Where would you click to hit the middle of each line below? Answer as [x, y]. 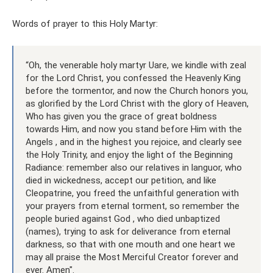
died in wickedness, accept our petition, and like [121, 180]
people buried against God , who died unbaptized [123, 219]
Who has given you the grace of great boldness [121, 116]
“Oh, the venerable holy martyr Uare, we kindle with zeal [136, 65]
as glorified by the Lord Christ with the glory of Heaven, [137, 104]
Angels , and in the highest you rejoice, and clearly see [134, 142]
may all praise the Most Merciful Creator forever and [132, 257]
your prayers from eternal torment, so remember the [133, 206]
